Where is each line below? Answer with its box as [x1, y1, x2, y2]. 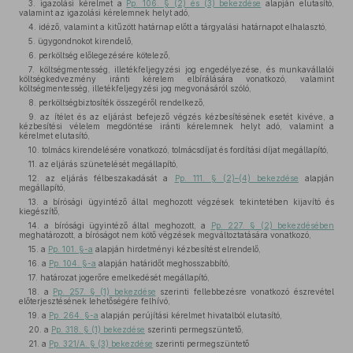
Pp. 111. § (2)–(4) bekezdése [174, 173, 299, 183]
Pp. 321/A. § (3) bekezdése [49, 339, 153, 348]
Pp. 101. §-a [48, 244, 93, 254]
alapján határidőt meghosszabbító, [96, 258, 230, 268]
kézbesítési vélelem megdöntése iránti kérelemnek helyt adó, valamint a [19, 121, 334, 131]
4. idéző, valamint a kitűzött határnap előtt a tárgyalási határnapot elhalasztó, [28, 22, 327, 32]
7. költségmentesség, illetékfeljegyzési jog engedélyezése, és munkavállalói [28, 65, 334, 74]
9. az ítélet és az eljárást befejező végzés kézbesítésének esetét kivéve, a [28, 112, 334, 121]
